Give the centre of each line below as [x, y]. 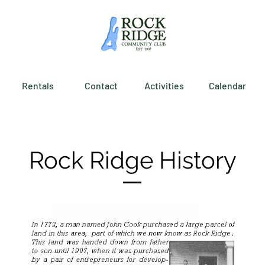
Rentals [38, 85]
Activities [164, 85]
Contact [101, 85]
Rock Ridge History [132, 160]
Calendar [227, 85]
